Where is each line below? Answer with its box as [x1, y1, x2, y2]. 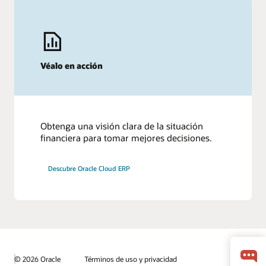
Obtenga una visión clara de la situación [40, 119, 204, 132]
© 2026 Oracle [14, 254, 61, 264]
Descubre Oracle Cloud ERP [48, 163, 131, 173]
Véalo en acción [40, 59, 103, 71]
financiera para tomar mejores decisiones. [40, 131, 213, 144]
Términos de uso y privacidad [84, 254, 177, 264]
